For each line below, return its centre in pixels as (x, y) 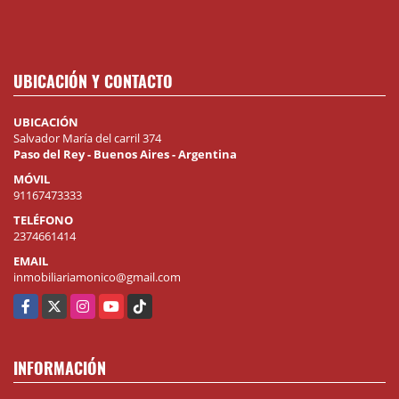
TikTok (145, 301)
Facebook (39, 301)
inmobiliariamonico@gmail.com (97, 277)
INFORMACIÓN (60, 367)
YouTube (122, 301)
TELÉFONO (43, 220)
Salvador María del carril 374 (87, 138)
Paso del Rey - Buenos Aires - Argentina (125, 154)
